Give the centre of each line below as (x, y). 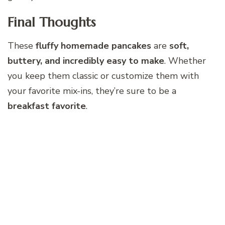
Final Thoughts (51, 22)
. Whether (185, 61)
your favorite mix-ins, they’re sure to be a (92, 91)
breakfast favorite (47, 106)
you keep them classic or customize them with (103, 76)
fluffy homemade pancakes (93, 46)
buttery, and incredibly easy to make (86, 61)
